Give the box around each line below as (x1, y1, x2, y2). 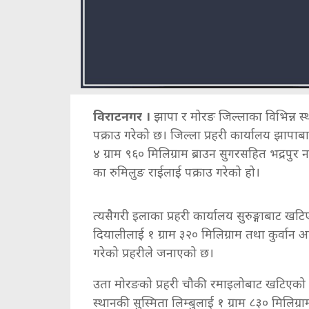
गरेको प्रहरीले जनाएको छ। (93, 244, 214, 261)
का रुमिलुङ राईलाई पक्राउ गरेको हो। (93, 163, 260, 181)
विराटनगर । (93, 108, 150, 125)
